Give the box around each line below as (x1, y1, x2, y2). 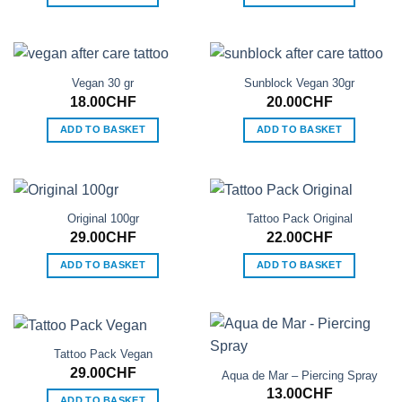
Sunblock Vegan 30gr (244, 76, 354, 91)
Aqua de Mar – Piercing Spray (221, 369, 378, 383)
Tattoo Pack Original (246, 212, 353, 226)
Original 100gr (66, 212, 139, 226)
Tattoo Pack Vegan (53, 347, 153, 362)
